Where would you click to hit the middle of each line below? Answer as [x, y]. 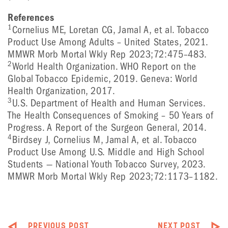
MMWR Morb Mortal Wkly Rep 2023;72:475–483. [107, 54]
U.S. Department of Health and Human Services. [109, 103]
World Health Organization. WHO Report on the [104, 66]
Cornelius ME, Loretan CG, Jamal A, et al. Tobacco [111, 30]
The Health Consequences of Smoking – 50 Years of [111, 115]
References [31, 18]
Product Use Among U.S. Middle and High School [106, 152]
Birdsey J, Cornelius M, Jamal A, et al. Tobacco [104, 140]
